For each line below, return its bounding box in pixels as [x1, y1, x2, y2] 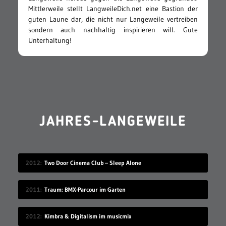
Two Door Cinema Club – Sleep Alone [44, 158, 141, 166]
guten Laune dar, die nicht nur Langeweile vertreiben [28, 14, 198, 24]
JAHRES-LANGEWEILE [39, 115, 187, 129]
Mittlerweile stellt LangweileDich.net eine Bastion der [28, 4, 198, 13]
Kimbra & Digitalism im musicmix [44, 212, 131, 220]
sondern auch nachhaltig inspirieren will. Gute [28, 25, 198, 34]
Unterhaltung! [28, 35, 72, 45]
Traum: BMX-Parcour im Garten [44, 185, 126, 193]
